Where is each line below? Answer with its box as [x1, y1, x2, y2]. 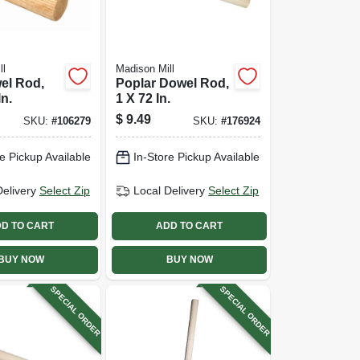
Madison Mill [116, 63, 175, 75]
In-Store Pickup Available [133, 150, 260, 163]
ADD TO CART [156, 220, 223, 231]
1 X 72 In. [116, 91, 171, 105]
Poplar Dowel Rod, [116, 76, 230, 90]
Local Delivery [133, 184, 206, 197]
